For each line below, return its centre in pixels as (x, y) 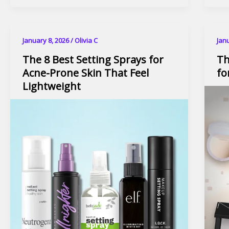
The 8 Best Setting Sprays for (93, 59)
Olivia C (86, 41)
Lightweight (52, 86)
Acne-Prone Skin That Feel (86, 73)
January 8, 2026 (47, 41)
